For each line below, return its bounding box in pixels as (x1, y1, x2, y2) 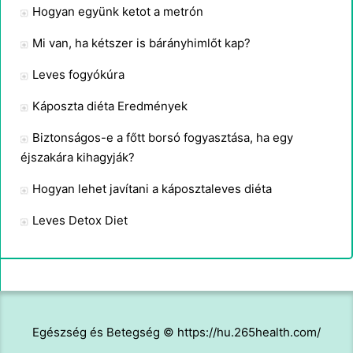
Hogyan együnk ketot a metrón (32, 4, 203, 19)
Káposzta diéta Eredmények (32, 98, 188, 113)
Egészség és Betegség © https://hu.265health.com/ (32, 325, 321, 340)
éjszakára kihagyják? (20, 150, 135, 165)
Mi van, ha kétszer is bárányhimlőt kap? (32, 35, 251, 50)
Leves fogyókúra (32, 67, 124, 82)
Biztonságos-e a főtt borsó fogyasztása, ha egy (32, 130, 293, 145)
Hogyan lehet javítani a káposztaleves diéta (32, 181, 272, 196)
